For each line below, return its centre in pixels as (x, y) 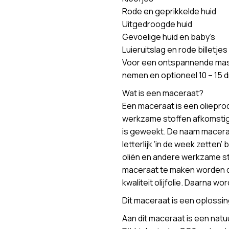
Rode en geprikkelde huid (169, 11)
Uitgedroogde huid (157, 24)
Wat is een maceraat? (163, 93)
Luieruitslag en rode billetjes (175, 50)
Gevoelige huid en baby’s (169, 37)
